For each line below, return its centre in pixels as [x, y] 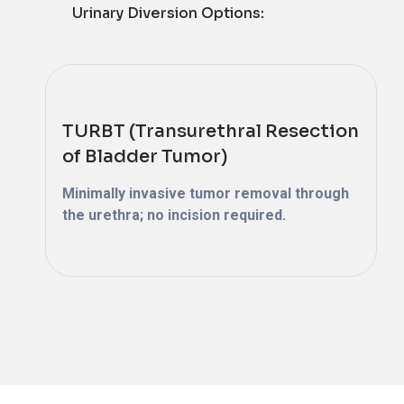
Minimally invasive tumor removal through [206, 193]
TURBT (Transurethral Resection [211, 131]
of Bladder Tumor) [145, 156]
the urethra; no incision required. [174, 215]
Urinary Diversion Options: [168, 13]
